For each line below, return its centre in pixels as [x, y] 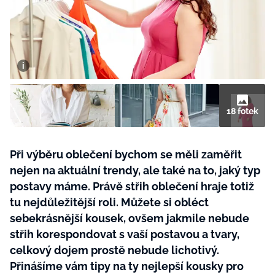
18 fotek [242, 111]
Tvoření [40, 18]
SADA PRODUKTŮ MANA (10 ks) [175, 68]
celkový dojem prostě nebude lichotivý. [114, 250]
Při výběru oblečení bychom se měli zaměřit [126, 154]
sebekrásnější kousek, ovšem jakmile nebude [130, 218]
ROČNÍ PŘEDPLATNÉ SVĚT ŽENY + [180, 56]
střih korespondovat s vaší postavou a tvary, [125, 234]
